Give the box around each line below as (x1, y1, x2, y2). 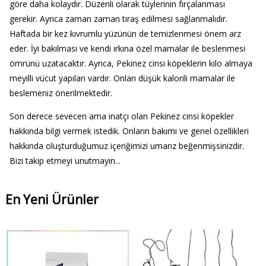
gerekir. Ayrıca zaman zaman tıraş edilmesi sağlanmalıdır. (9, 13, 227, 25)
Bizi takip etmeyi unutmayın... (9, 155, 121, 167)
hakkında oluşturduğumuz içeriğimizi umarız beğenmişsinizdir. (9, 140, 244, 152)
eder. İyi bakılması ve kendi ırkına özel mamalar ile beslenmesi (9, 43, 245, 55)
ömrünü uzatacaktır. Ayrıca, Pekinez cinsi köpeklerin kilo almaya (9, 58, 252, 69)
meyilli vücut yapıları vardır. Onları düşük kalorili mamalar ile (9, 72, 235, 84)
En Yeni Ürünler (5, 191, 99, 208)
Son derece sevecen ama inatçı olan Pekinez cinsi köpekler (9, 110, 234, 122)
